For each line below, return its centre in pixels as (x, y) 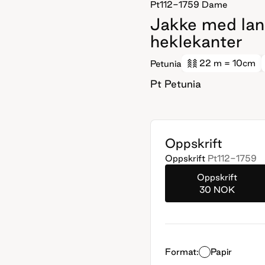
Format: (182, 252)
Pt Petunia (176, 84)
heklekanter (196, 41)
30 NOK (217, 190)
